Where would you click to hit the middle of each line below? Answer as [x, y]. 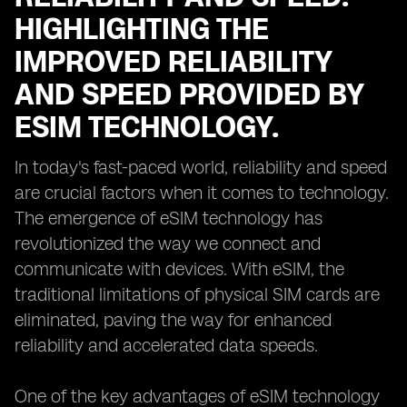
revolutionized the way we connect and [168, 243]
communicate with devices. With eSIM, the [179, 269]
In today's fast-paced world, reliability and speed [201, 167]
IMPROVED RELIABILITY [173, 62]
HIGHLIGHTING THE [142, 29]
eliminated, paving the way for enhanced [173, 320]
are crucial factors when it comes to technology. [202, 193]
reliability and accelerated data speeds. [166, 345]
